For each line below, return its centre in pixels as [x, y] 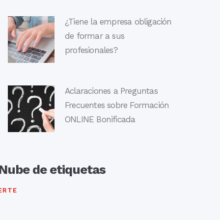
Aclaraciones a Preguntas [111, 91]
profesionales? [91, 50]
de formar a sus [94, 36]
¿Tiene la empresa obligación [118, 22]
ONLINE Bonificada [100, 119]
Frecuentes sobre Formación [117, 105]
